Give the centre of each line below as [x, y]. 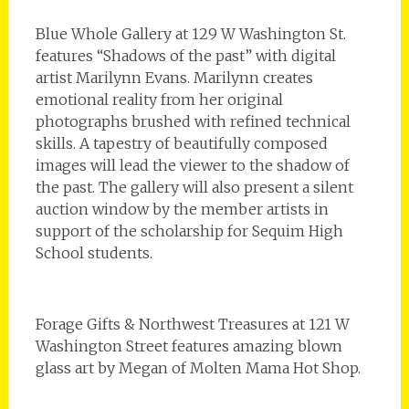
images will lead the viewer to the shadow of [192, 165]
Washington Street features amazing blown [189, 346]
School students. [94, 252]
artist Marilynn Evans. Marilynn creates [174, 77]
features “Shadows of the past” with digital [185, 55]
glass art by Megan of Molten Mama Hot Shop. [198, 367]
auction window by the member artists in [182, 209]
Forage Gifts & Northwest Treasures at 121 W [192, 324]
